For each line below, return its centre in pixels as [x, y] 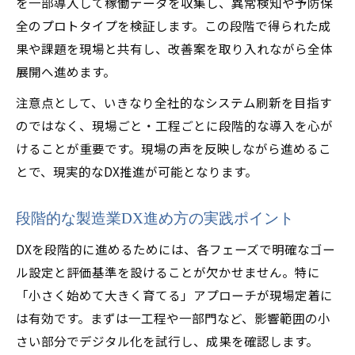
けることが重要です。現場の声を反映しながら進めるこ [174, 148]
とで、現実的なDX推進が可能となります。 [137, 171]
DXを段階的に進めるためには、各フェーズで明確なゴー [176, 249]
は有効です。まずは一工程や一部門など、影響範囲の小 [173, 318]
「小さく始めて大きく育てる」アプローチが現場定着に [174, 295]
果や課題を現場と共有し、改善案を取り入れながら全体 [174, 48]
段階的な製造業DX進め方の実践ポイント [155, 218]
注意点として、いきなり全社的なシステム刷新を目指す [174, 102]
